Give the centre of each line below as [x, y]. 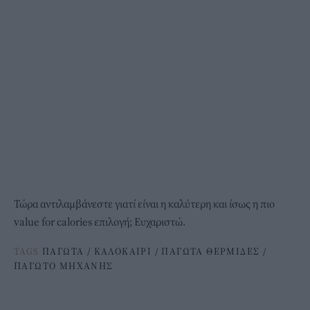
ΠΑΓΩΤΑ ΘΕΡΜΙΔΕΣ [211, 252]
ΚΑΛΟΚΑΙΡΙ [123, 252]
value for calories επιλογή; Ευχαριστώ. [100, 222]
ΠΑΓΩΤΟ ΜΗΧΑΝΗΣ [64, 266]
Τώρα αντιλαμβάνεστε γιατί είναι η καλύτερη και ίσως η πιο [144, 204]
